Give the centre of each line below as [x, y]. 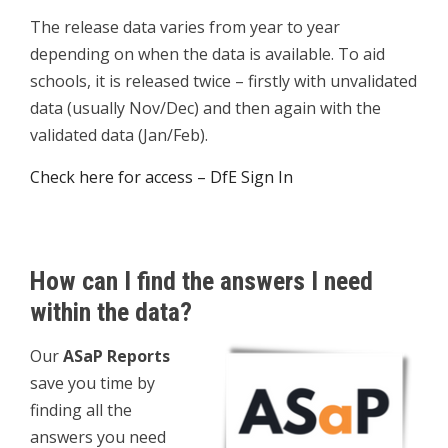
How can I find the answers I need [201, 281]
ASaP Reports [116, 356]
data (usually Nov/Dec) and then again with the [205, 108]
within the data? [111, 312]
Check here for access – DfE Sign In [161, 177]
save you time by [92, 383]
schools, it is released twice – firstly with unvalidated [223, 81]
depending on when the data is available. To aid [207, 54]
